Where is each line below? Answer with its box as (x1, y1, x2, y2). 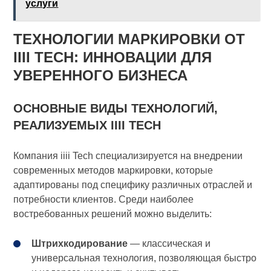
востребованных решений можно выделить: (13, 209, 212, 220)
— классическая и (128, 238, 211, 249)
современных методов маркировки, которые (13, 165, 214, 176)
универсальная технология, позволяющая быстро (31, 253, 257, 264)
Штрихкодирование (31, 238, 128, 249)
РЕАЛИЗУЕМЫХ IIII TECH (13, 119, 162, 132)
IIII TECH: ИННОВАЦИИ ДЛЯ (13, 49, 212, 66)
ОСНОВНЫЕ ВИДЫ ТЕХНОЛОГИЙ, (13, 102, 218, 116)
